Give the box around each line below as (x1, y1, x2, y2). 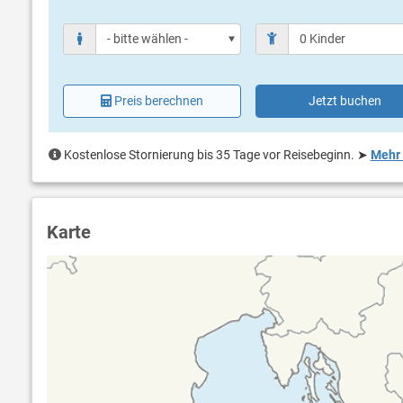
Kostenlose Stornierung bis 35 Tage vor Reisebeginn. (63, 147, 354, 162)
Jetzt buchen (309, 93, 382, 108)
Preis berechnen (114, 93, 204, 108)
